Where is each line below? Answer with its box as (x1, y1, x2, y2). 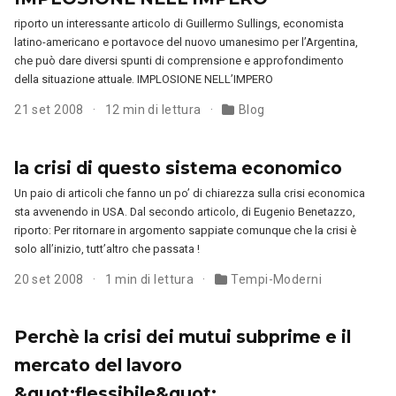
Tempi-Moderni (231, 271, 322, 286)
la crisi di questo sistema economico (14, 156, 343, 179)
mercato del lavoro (14, 354, 183, 377)
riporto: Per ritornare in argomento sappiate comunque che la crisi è (14, 223, 357, 237)
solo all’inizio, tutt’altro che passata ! (14, 241, 201, 255)
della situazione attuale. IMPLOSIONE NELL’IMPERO (14, 72, 274, 87)
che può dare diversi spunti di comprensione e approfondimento (14, 54, 345, 68)
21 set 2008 (14, 103, 88, 118)
